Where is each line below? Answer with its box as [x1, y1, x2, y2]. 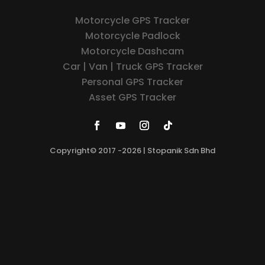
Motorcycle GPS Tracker [75, 13, 190, 27]
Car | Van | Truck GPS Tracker [62, 59, 203, 73]
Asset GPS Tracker [89, 90, 176, 104]
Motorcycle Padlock [85, 28, 180, 43]
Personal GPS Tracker [82, 75, 183, 89]
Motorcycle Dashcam [81, 44, 184, 58]
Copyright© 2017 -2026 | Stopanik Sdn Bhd [49, 144, 215, 156]
